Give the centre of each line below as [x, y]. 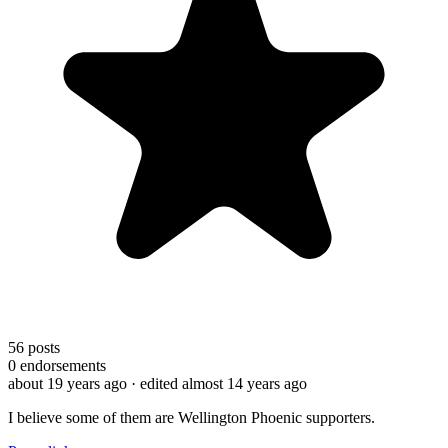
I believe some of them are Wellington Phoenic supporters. [191, 417]
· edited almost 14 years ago [219, 383]
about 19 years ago [67, 383]
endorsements [61, 365]
